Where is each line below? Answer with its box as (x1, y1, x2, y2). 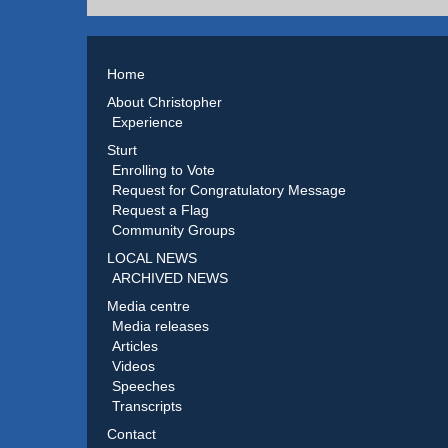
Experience (112, 114, 183, 130)
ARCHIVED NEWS (112, 270, 228, 286)
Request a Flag (112, 202, 209, 218)
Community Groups (112, 222, 235, 238)
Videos (112, 358, 155, 374)
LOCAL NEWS (107, 250, 197, 266)
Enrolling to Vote (112, 162, 215, 178)
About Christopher (107, 94, 222, 110)
